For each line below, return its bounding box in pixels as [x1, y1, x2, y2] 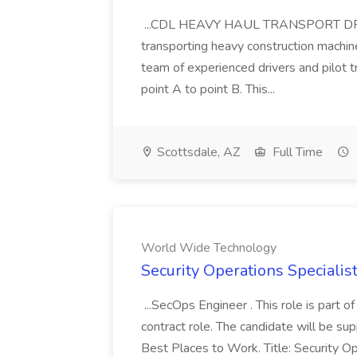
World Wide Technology [141, 239, 277, 257]
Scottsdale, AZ [154, 143, 240, 161]
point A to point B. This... [141, 80, 278, 98]
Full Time [269, 143, 323, 161]
